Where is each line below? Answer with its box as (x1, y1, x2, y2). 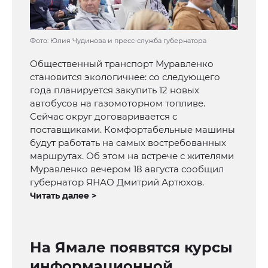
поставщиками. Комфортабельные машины (30, 123, 235, 135)
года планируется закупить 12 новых (30, 84, 199, 96)
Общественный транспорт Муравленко (30, 57, 214, 69)
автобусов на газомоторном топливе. (30, 97, 205, 109)
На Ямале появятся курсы (30, 238, 233, 256)
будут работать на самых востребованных (30, 136, 226, 148)
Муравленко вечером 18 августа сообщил (30, 163, 224, 175)
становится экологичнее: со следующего (30, 71, 220, 83)
